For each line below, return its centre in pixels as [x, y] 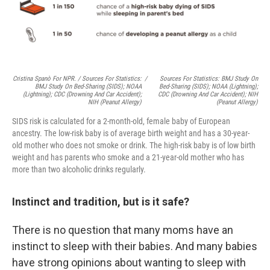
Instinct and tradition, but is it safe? [101, 201]
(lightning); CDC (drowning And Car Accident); [83, 94]
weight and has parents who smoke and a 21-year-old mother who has [128, 157]
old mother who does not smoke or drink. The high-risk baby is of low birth [134, 145]
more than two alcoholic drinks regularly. [79, 169]
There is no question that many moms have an [123, 230]
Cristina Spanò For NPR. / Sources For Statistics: [77, 78]
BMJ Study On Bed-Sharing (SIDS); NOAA [89, 86]
